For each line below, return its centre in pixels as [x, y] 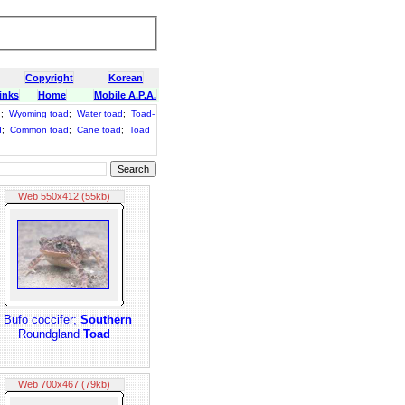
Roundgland [51, 334]
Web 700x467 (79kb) [64, 384]
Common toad [39, 130]
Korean [126, 78]
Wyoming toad [39, 113]
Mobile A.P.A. [125, 95]
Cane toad [99, 130]
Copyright [49, 78]
